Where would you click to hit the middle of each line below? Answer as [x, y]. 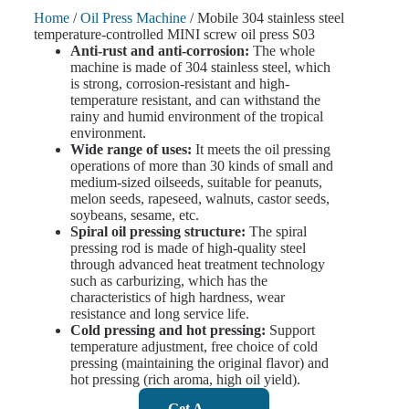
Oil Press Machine [133, 18]
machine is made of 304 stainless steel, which [200, 68]
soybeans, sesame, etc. [134, 215]
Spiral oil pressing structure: [157, 232]
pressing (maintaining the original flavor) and [199, 363]
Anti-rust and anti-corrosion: [159, 51]
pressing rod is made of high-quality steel [188, 248]
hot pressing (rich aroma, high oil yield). [185, 380]
